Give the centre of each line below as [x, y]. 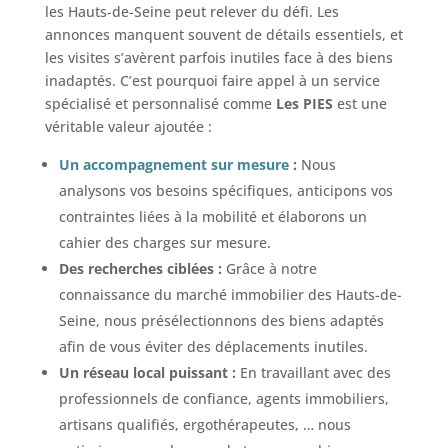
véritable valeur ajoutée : [128, 127]
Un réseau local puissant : [147, 373]
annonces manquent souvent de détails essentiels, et [223, 35]
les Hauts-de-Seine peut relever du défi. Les [191, 12]
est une [359, 104]
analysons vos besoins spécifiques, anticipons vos [225, 191]
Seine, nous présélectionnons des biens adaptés [221, 321]
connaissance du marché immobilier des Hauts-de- [230, 295]
